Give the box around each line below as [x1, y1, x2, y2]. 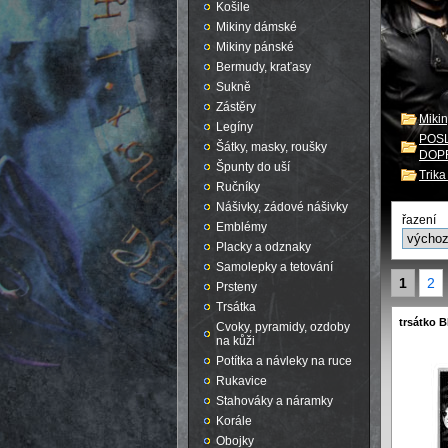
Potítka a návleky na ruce [216, 354, 352, 368]
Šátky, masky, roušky [216, 140, 327, 154]
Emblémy [216, 220, 267, 234]
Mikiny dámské [216, 20, 297, 34]
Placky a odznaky [216, 240, 311, 254]
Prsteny [216, 280, 257, 294]
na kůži [216, 334, 255, 348]
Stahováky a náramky [216, 394, 333, 408]
